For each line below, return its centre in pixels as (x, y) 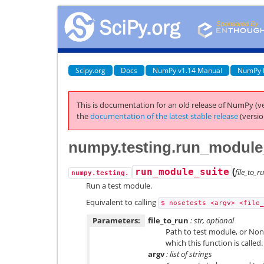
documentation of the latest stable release (164, 116)
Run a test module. (119, 185)
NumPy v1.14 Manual (187, 70)
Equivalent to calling (122, 202)
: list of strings (188, 254)
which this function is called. (214, 242)
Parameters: (116, 220)
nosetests (188, 203)
